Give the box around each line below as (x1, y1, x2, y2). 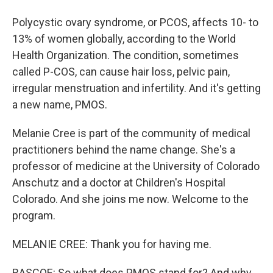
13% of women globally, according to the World (12, 32, 236, 45)
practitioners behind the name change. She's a (12, 143, 235, 156)
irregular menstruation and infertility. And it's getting (12, 82, 261, 94)
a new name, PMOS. (12, 98, 107, 111)
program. (12, 209, 55, 222)
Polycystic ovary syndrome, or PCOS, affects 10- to (12, 16, 258, 29)
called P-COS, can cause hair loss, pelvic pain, (12, 65, 230, 78)
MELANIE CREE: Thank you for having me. (12, 238, 211, 250)
